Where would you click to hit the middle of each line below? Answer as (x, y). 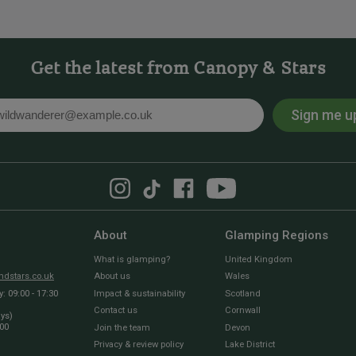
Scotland (243, 293)
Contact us (116, 311)
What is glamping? (132, 259)
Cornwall (243, 311)
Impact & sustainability (139, 293)
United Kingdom (259, 259)
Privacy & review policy (139, 345)
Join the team (122, 327)
